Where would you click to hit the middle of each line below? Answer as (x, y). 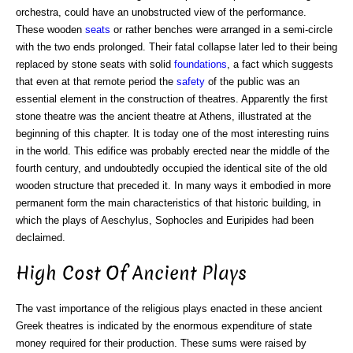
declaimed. (41, 238)
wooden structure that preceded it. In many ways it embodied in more (173, 186)
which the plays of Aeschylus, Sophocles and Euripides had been (165, 220)
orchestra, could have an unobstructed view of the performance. (161, 12)
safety (191, 82)
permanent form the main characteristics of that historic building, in (168, 203)
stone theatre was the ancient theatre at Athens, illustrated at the (163, 116)
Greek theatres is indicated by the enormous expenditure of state (164, 325)
